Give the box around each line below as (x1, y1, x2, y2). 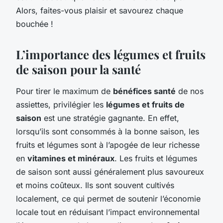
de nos (176, 86, 204, 96)
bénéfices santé (113, 86, 176, 96)
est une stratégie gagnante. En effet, (41, 112, 179, 123)
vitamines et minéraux (27, 153, 114, 163)
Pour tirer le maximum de (16, 86, 113, 96)
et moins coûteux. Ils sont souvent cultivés (16, 180, 174, 190)
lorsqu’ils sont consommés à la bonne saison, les (16, 126, 199, 136)
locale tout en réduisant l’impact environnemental (16, 207, 200, 217)
